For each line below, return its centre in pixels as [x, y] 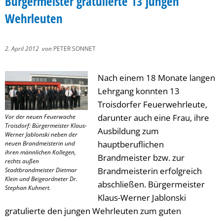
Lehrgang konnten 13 [139, 91]
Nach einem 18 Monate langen [156, 78]
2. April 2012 [23, 49]
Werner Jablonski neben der [41, 134]
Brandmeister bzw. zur [141, 158]
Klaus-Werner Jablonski [142, 198]
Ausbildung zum [128, 131]
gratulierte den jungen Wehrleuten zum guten [93, 211]
